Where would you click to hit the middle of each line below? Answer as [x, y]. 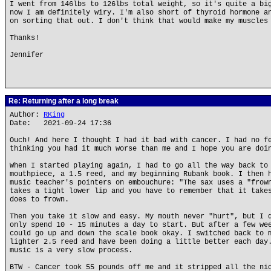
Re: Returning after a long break [63, 101]
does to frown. [39, 200]
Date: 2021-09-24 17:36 [60, 123]
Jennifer [27, 55]
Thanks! [24, 38]
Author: [27, 115]
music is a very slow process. [71, 250]
